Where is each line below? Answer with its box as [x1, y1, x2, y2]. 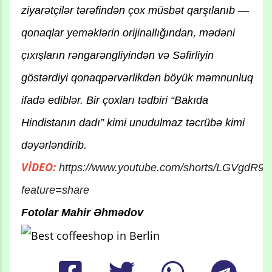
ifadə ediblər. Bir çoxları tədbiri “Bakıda [21, 94, 208, 107]
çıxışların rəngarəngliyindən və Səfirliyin [21, 49, 214, 62]
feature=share [21, 184, 89, 197]
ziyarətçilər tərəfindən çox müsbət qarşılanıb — [21, 4, 249, 17]
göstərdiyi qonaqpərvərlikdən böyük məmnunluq [21, 72, 253, 84]
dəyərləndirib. [21, 139, 87, 152]
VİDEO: [21, 160, 56, 175]
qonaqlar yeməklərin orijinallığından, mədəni [21, 27, 235, 39]
